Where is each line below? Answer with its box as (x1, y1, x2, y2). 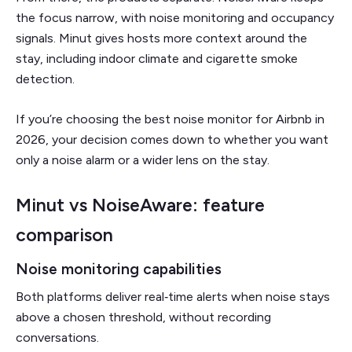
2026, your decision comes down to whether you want (16, 131, 328, 147)
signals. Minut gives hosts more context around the (16, 30, 307, 46)
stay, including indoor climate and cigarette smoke (16, 50, 298, 66)
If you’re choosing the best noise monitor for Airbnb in (16, 111, 324, 126)
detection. (16, 71, 78, 86)
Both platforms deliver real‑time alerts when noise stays (16, 288, 330, 304)
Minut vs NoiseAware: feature (16, 193, 265, 216)
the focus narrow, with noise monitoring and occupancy (16, 9, 334, 25)
